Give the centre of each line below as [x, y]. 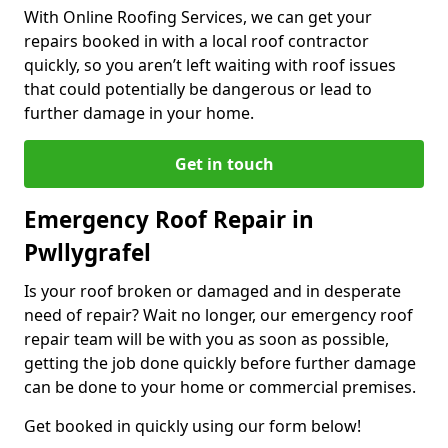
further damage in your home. [139, 112]
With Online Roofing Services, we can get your [198, 16]
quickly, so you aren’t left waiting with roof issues [210, 64]
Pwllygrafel [87, 252]
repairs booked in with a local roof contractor [196, 40]
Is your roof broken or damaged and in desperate [212, 290]
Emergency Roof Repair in [169, 219]
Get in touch [224, 163]
